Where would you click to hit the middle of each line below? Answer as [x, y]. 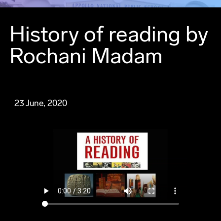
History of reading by [109, 34]
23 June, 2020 [40, 103]
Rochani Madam [86, 56]
